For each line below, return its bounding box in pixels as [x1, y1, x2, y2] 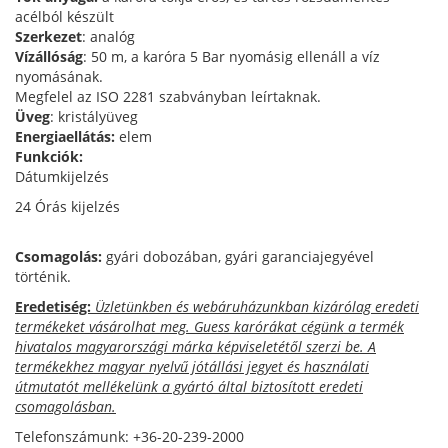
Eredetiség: [15, 297, 91, 317]
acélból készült [15, 7, 114, 27]
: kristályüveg [50, 107, 138, 127]
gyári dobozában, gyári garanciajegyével [102, 247, 374, 267]
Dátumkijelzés [15, 167, 109, 187]
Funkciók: [15, 147, 83, 167]
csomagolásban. [15, 397, 116, 417]
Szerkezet [15, 27, 82, 47]
